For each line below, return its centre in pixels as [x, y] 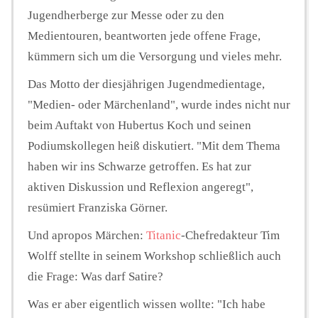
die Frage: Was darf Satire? [95, 276]
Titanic [164, 235]
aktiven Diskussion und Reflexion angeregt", [141, 187]
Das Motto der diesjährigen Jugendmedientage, [146, 84]
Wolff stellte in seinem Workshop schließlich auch [154, 256]
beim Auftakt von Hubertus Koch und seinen [139, 125]
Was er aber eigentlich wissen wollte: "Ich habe [147, 304]
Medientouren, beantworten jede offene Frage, [144, 35]
